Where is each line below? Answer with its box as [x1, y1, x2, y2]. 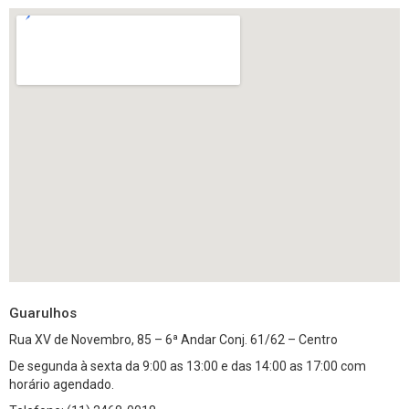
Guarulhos [9, 305, 77, 322]
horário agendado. [9, 377, 114, 393]
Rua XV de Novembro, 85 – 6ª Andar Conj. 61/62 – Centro [9, 332, 338, 348]
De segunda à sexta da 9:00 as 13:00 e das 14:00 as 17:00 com [9, 359, 366, 374]
